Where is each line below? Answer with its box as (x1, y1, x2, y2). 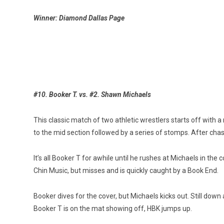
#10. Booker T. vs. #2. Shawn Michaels (33, 90, 151, 98)
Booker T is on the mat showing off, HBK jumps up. (33, 204, 192, 212)
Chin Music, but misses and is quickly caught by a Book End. (33, 166, 218, 174)
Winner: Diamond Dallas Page (33, 13, 124, 22)
